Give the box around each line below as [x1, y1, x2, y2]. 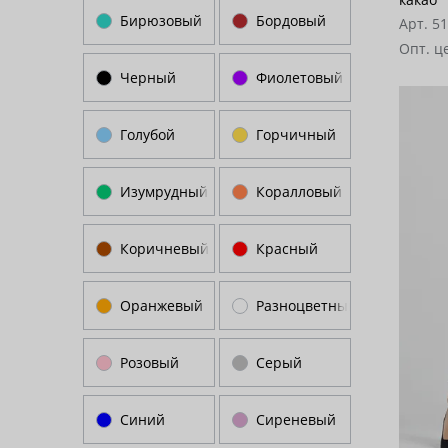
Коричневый [120, 239, 209, 258]
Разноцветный [256, 296, 357, 315]
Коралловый [256, 182, 342, 201]
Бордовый [256, 11, 326, 30]
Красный [256, 239, 318, 258]
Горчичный [256, 125, 336, 144]
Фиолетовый [256, 68, 343, 87]
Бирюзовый [120, 11, 202, 30]
